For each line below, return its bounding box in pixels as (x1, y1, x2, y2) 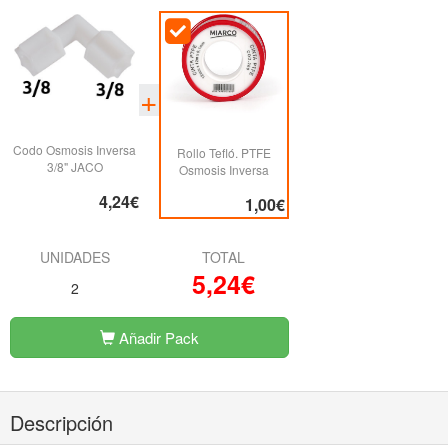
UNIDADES (39, 246, 110, 267)
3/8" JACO (46, 157, 103, 175)
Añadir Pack (114, 326, 199, 348)
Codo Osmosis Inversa (13, 140, 137, 158)
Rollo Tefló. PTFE (176, 144, 271, 161)
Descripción (10, 407, 113, 437)
